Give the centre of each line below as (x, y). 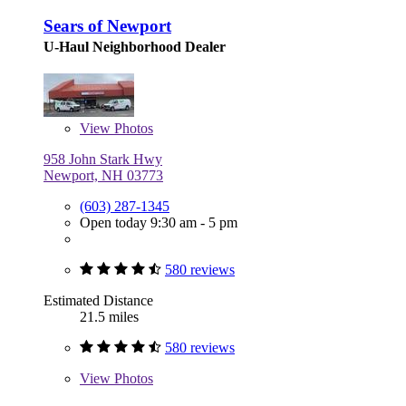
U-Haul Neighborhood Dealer (135, 47)
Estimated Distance (98, 301)
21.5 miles (109, 317)
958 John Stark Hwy (103, 159)
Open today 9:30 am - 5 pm (159, 223)
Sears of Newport (107, 26)
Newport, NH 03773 (103, 176)
